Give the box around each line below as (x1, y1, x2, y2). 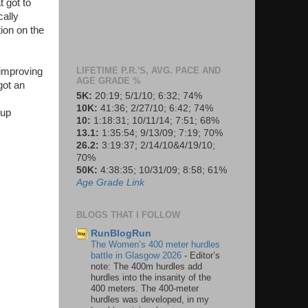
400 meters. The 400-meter (91, 283, 199, 294)
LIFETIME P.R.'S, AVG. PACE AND (76, 65, 221, 76)
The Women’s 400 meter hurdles (91, 239, 220, 250)
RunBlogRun (91, 228, 151, 239)
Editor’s (190, 250, 220, 261)
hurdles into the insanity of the (91, 272, 211, 283)
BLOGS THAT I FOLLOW (76, 210, 180, 221)
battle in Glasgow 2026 (91, 250, 184, 261)
